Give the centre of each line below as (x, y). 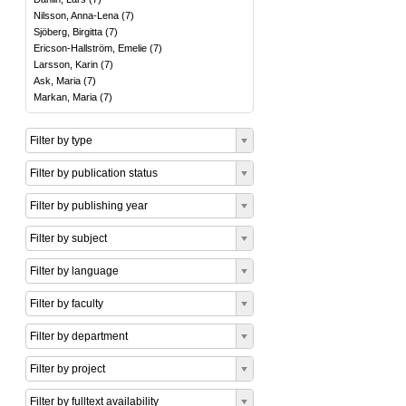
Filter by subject (68, 238)
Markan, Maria (65, 97)
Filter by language (74, 271)
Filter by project (68, 369)
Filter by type (61, 140)
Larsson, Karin (66, 64)
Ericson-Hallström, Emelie (90, 48)
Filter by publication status (94, 173)
